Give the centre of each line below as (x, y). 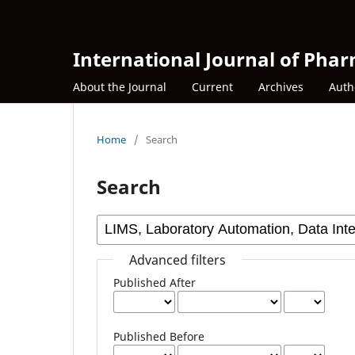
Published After (155, 282)
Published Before (159, 336)
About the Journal (120, 86)
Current (212, 86)
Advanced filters (178, 260)
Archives (281, 86)
